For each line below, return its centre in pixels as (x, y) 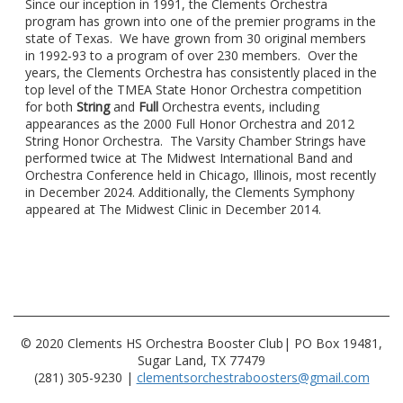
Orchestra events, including (239, 107)
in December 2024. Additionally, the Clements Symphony (190, 193)
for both (51, 107)
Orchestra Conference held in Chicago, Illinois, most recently (201, 175)
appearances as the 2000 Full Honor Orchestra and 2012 (190, 124)
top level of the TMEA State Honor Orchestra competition (194, 90)
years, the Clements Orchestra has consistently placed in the (201, 73)
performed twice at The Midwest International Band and (189, 158)
